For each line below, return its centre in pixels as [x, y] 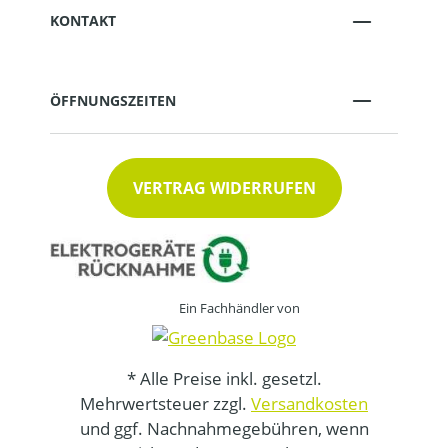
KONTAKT [83, 21]
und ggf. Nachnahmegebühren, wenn [224, 428]
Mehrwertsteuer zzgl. [165, 403]
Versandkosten [309, 403]
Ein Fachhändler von [239, 308]
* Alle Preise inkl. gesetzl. [224, 378]
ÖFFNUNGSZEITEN [113, 100]
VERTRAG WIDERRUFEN [224, 188]
